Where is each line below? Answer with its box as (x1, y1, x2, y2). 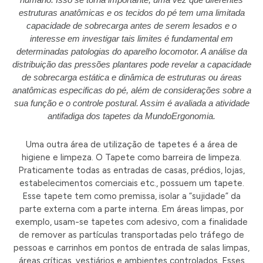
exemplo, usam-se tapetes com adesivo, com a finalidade (15, 217, 248, 228)
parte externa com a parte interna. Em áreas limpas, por (19, 204, 244, 215)
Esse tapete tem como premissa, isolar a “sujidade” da (22, 191, 241, 202)
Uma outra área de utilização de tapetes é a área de (25, 139, 238, 150)
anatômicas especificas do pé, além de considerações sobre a (12, 85, 251, 95)
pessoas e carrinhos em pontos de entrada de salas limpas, (14, 242, 249, 254)
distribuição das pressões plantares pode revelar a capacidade (12, 59, 251, 69)
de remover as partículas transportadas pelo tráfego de (19, 230, 244, 241)
